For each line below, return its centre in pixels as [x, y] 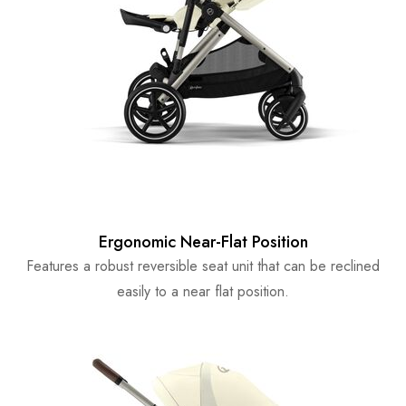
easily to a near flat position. [203, 292]
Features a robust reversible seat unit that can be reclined [203, 266]
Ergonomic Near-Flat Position [203, 242]
